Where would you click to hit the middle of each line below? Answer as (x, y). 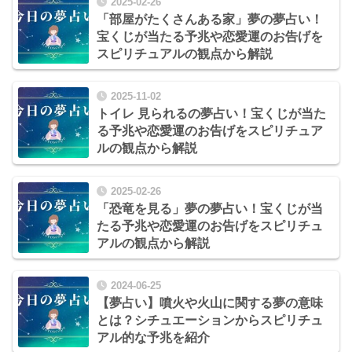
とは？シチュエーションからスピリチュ (210, 320)
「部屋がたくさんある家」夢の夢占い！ (210, 20)
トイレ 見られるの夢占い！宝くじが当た (211, 114)
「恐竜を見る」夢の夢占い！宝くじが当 (210, 208)
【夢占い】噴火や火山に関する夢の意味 (210, 302)
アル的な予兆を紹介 (153, 337)
